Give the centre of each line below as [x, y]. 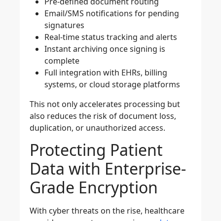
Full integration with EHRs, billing [106, 72]
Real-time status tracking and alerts [111, 37]
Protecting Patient [96, 150]
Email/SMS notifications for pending [112, 13]
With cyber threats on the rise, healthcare [107, 211]
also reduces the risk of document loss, [103, 116]
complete [62, 60]
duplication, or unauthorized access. [97, 128]
